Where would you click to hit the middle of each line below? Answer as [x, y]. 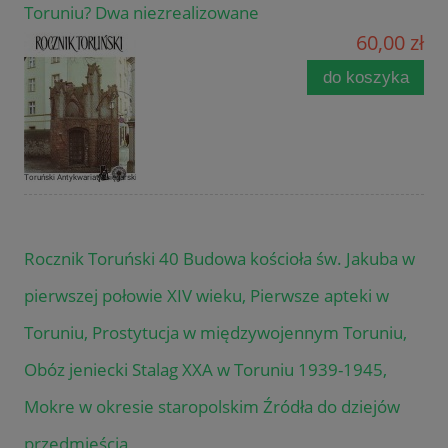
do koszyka [365, 77]
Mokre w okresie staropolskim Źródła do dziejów [212, 406]
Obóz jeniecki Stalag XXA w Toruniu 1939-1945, [205, 369]
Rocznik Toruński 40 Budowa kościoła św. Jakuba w [219, 258]
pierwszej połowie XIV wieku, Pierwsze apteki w [206, 295]
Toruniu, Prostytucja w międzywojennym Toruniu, [215, 332]
